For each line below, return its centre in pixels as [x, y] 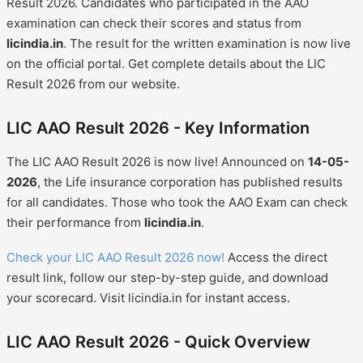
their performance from [75, 222]
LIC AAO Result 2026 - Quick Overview [158, 342]
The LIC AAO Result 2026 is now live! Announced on [157, 161]
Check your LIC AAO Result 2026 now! [115, 257]
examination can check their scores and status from [154, 23]
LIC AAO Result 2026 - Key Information [158, 128]
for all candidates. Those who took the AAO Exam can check [177, 202]
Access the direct [276, 257]
